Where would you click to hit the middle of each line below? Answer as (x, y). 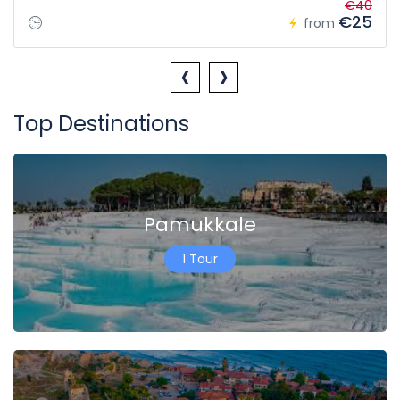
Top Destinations (101, 124)
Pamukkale (200, 224)
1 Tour (200, 258)
